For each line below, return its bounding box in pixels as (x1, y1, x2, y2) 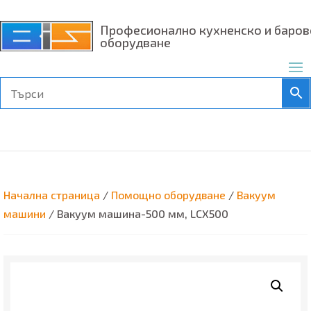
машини (3, 207, 46, 221)
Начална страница (3, 188, 100, 202)
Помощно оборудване (111, 188, 226, 202)
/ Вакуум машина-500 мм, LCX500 (46, 207, 228, 221)
